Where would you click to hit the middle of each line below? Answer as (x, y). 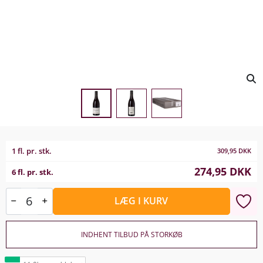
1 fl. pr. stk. (32, 151)
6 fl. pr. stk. (33, 172)
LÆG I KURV (141, 201)
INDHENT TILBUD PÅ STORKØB (131, 234)
